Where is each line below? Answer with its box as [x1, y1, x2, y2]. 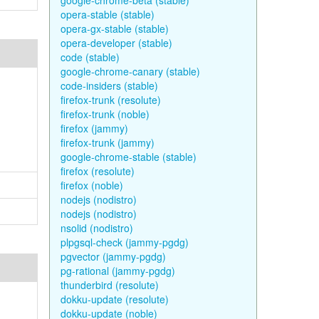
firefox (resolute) [60, 164, 135, 178]
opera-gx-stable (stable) [60, 21, 169, 36]
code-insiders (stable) [60, 78, 158, 93]
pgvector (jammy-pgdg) [60, 249, 166, 263]
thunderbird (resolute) [60, 278, 159, 292]
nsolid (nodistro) [60, 221, 133, 235]
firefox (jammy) [60, 121, 128, 135]
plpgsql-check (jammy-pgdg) [60, 235, 189, 249]
